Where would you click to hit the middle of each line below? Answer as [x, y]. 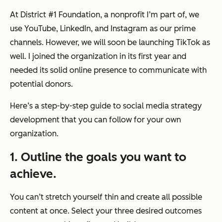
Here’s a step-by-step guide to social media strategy [106, 106]
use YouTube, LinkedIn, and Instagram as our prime [103, 28]
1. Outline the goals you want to [98, 157]
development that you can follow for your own [95, 119]
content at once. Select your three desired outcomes [106, 211]
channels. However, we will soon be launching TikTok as [110, 42]
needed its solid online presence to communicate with [108, 70]
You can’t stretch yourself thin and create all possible [106, 197]
